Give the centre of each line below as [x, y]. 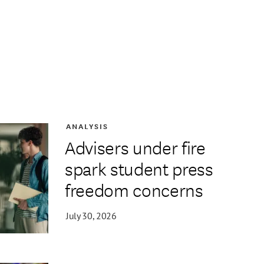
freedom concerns [135, 189]
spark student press [139, 168]
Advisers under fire [135, 147]
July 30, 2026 [91, 215]
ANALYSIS [88, 126]
